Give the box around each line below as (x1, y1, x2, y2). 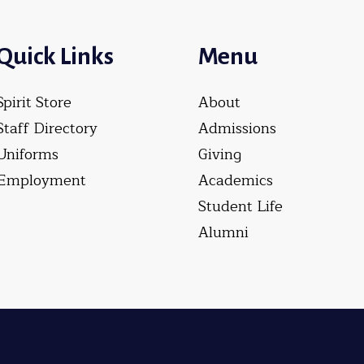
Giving (198, 142, 241, 167)
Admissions (198, 116, 276, 141)
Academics (198, 168, 273, 193)
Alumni (198, 220, 249, 245)
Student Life (198, 194, 283, 219)
